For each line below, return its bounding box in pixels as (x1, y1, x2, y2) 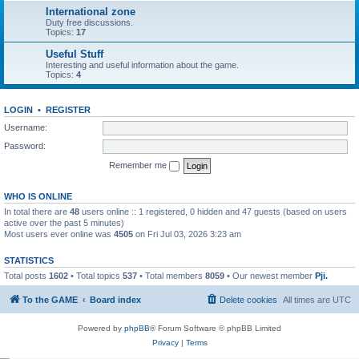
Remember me (109, 159, 169, 170)
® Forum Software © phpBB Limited (150, 324, 281, 333)
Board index (90, 295, 141, 305)
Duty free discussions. (46, 18, 133, 27)
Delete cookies (220, 295, 277, 305)
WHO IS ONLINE (4, 191, 72, 201)
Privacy (151, 338, 179, 347)
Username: (4, 122, 47, 132)
